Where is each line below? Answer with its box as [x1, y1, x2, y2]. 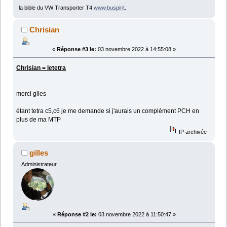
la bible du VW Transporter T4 [18, 5, 94, 11]
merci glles [16, 90, 47, 97]
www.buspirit [93, 5, 125, 11]
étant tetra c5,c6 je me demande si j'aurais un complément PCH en [16, 107, 200, 115]
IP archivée [177, 129, 207, 135]
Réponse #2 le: [57, 211, 97, 218]
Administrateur [21, 161, 57, 168]
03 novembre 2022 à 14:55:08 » [96, 46, 176, 53]
